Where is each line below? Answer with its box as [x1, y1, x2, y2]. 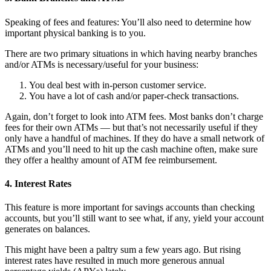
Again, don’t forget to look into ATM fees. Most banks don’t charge [5, 111, 263, 122]
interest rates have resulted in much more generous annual [5, 255, 224, 266]
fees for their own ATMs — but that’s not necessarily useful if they [5, 122, 258, 132]
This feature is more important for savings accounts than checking [5, 202, 255, 213]
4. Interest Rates [5, 178, 71, 189]
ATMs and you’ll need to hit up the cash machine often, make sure [5, 143, 258, 154]
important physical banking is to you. [5, 27, 146, 38]
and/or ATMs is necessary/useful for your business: [5, 59, 198, 70]
